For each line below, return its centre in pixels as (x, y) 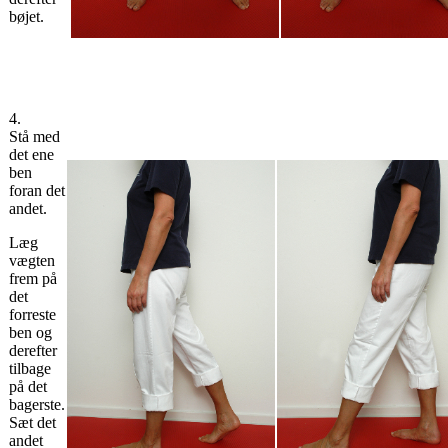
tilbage (30, 369)
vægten (32, 261)
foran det (37, 191)
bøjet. (26, 17)
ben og (30, 333)
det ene (31, 155)
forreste (32, 315)
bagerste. (37, 405)
